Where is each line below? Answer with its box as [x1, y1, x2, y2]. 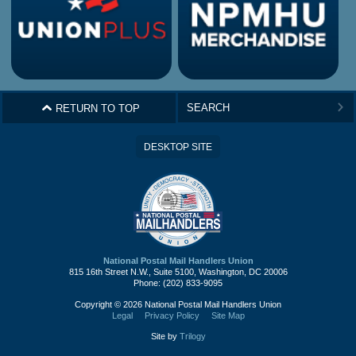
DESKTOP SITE [144, 141, 212, 153]
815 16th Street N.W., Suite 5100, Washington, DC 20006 [68, 267, 288, 277]
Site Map [211, 310, 245, 320]
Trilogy [179, 331, 206, 341]
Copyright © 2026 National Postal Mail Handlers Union [75, 299, 281, 309]
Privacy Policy [144, 310, 199, 320]
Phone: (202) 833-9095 [133, 278, 222, 288]
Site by [150, 331, 180, 341]
